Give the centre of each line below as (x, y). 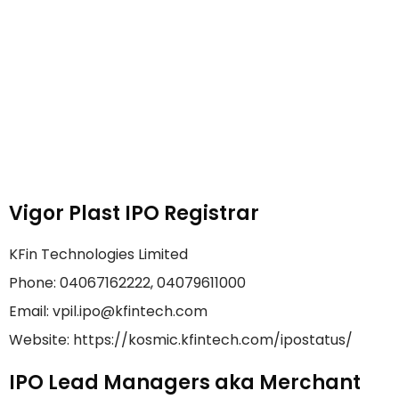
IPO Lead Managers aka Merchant (185, 383)
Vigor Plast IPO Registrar (134, 214)
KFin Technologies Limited (98, 255)
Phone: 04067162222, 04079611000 (127, 283)
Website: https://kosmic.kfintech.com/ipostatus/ (181, 340)
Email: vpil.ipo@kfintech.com (108, 312)
